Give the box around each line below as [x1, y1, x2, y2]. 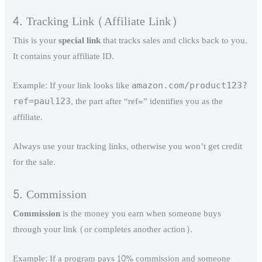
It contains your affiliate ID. [13, 48, 115, 64]
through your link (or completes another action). [13, 221, 193, 237]
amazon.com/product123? [132, 80, 248, 91]
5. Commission [13, 184, 87, 205]
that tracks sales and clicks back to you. [101, 32, 248, 49]
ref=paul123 [13, 96, 71, 106]
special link [58, 32, 101, 49]
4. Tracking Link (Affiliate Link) [13, 11, 178, 32]
